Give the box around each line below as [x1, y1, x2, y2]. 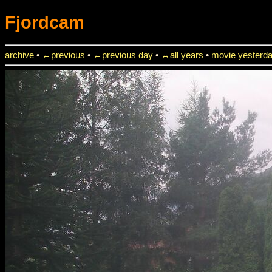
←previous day [93, 50, 153, 60]
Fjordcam [5, 12, 84, 32]
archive [5, 50, 34, 60]
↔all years [161, 50, 203, 60]
